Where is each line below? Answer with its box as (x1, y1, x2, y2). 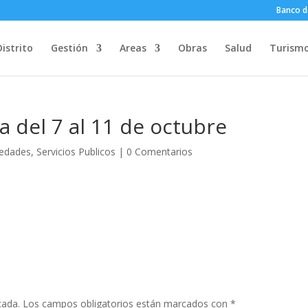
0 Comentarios (126, 145, 193, 158)
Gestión (50, 41, 88, 54)
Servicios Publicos (36, 145, 116, 158)
